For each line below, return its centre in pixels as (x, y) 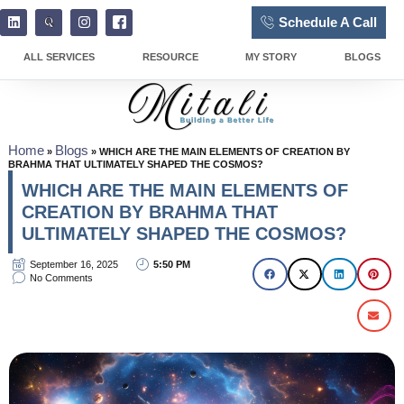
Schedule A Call (328, 22)
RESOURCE (170, 57)
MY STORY (271, 57)
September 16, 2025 (73, 264)
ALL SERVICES (60, 57)
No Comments (61, 277)
